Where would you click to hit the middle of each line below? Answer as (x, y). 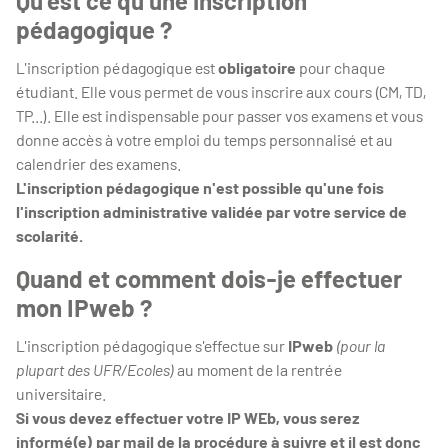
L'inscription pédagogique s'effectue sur (152, 345)
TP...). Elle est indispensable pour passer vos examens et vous (219, 115)
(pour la (360, 345)
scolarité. (49, 235)
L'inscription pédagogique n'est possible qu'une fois (200, 187)
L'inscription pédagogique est (117, 67)
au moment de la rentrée (258, 369)
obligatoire (257, 67)
